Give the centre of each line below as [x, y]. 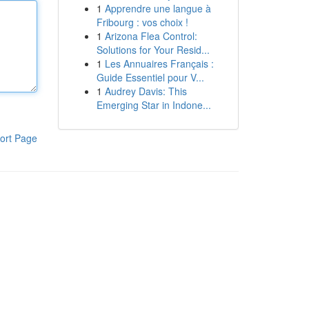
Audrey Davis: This [146, 91]
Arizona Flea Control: [151, 36]
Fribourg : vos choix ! [142, 22]
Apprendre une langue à [158, 8]
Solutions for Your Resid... [153, 50]
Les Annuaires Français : [159, 63]
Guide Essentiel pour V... [150, 77]
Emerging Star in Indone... [153, 105]
